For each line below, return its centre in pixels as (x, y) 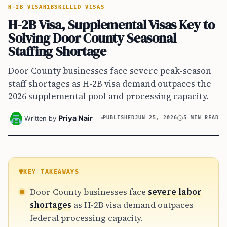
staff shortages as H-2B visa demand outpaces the (110, 83)
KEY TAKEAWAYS (51, 172)
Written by (40, 118)
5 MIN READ (201, 118)
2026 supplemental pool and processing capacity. (108, 96)
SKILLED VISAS (80, 7)
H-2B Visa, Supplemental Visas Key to (111, 25)
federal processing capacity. (86, 218)
